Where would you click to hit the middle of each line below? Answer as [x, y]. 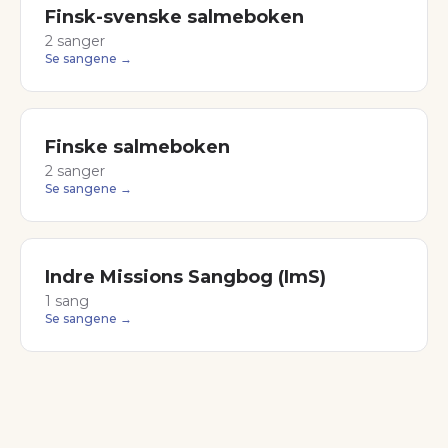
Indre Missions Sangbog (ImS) [185, 277]
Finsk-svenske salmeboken [174, 17]
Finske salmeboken [137, 147]
